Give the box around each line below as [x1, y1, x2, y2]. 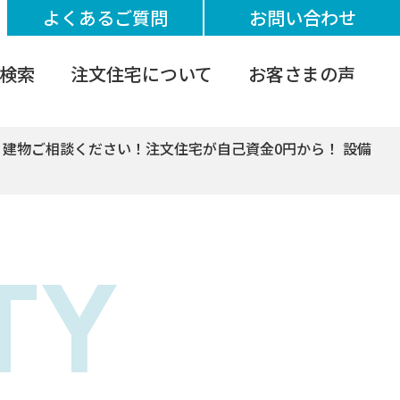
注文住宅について [71, 61, 212, 87]
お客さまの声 [248, 61, 355, 87]
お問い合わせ [248, 4, 356, 30]
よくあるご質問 [42, 4, 168, 30]
